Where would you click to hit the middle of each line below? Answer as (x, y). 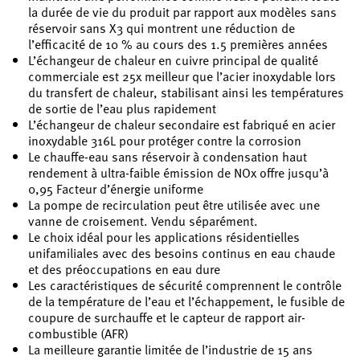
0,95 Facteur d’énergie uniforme (116, 188)
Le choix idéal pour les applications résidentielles (164, 237)
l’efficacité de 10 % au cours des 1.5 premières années (178, 44)
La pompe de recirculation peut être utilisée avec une (174, 205)
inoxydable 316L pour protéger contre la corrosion (165, 140)
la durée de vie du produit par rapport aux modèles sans (182, 12)
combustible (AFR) (78, 333)
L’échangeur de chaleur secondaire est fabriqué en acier (182, 124)
